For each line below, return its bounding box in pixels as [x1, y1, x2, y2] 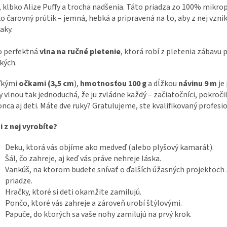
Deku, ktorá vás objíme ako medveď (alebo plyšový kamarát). [5, 142, 214, 154]
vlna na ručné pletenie [40, 46, 121, 58]
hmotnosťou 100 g [80, 78, 146, 90]
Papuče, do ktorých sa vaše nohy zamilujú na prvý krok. [5, 209, 192, 220]
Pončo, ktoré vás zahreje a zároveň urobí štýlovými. [5, 198, 182, 209]
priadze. [5, 175, 32, 187]
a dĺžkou [146, 78, 178, 90]
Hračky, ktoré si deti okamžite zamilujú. [5, 186, 141, 198]
